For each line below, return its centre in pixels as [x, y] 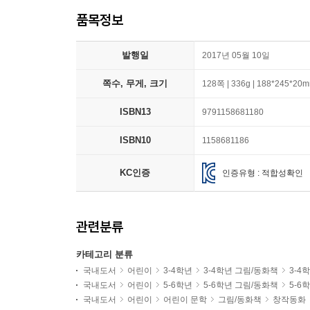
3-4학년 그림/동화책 [241, 271]
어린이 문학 [185, 300]
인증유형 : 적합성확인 [263, 173]
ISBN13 [135, 112]
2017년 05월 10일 [236, 55]
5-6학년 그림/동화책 [241, 285]
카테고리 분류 [104, 254]
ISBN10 [135, 140]
